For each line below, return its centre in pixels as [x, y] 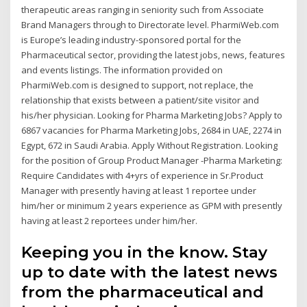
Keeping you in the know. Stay [145, 252]
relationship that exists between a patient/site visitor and [140, 100]
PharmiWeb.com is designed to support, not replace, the [138, 85]
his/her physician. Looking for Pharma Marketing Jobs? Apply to [152, 115]
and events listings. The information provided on [122, 70]
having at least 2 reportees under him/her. [110, 221]
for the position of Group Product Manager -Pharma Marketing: [152, 161]
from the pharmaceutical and [143, 292]
